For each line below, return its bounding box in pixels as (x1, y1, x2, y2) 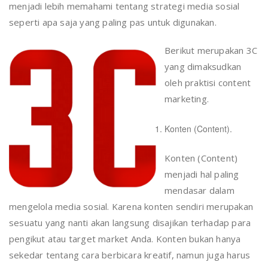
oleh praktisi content (165, 76, 251, 89)
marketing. (165, 92, 209, 105)
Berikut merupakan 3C (165, 44, 257, 56)
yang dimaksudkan (165, 60, 242, 72)
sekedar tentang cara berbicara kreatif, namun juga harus (9, 248, 251, 261)
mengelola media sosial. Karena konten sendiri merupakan (9, 200, 254, 212)
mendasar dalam (165, 184, 234, 196)
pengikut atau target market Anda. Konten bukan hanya (9, 232, 241, 245)
